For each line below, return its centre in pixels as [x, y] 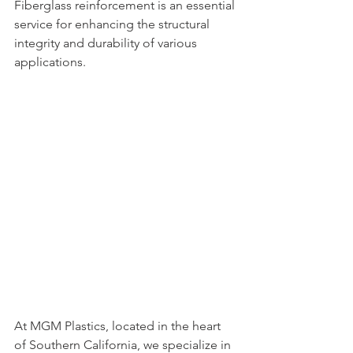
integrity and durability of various [107, 43]
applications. [52, 62]
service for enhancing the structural [113, 24]
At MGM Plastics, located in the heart [119, 325]
